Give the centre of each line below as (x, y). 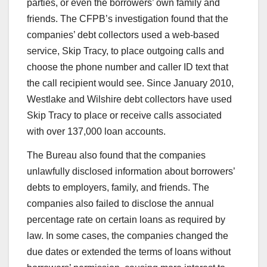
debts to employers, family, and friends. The (118, 188)
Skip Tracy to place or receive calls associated (124, 116)
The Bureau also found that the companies (116, 156)
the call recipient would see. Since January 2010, (130, 83)
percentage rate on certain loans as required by (126, 220)
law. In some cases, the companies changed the (128, 236)
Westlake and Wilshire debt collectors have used (129, 100)
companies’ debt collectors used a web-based (123, 35)
